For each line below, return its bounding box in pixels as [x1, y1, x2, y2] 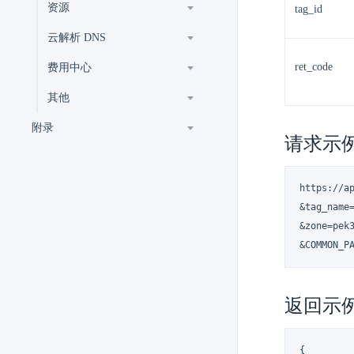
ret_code [295, 61, 333, 73]
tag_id [295, 3, 322, 15]
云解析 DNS [47, 32, 106, 43]
